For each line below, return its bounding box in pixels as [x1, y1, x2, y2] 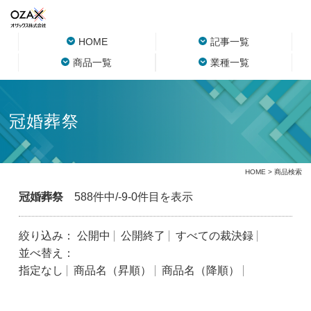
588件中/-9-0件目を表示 [62, 191, 193, 203]
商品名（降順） [161, 264, 239, 276]
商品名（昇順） [73, 264, 151, 276]
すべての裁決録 [175, 230, 253, 242]
